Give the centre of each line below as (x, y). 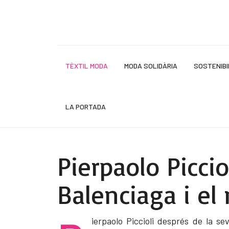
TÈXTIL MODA (87, 66)
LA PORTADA (86, 107)
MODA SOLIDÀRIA (151, 66)
